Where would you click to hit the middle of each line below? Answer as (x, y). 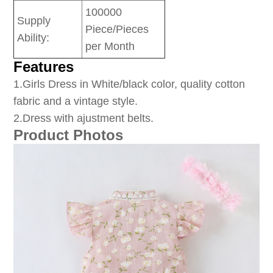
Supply (34, 21)
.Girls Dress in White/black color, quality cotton (133, 84)
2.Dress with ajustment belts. (84, 119)
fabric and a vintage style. (76, 101)
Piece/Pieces (117, 30)
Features (44, 67)
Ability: (34, 38)
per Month (110, 47)
